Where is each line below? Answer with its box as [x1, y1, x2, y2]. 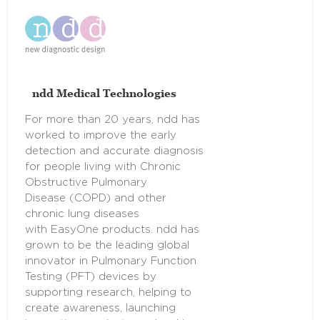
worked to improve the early [25, 130, 176, 141]
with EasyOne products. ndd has [25, 224, 199, 236]
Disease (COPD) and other [25, 193, 166, 204]
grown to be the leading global [25, 240, 189, 251]
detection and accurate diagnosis [25, 146, 204, 157]
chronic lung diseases [25, 209, 139, 220]
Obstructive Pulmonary [25, 177, 147, 189]
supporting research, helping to [25, 287, 191, 299]
